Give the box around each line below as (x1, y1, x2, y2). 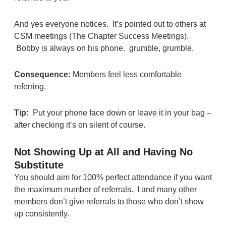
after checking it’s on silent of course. (14, 120, 145, 129)
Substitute (14, 159, 64, 171)
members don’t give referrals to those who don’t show (14, 197, 204, 206)
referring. (14, 82, 48, 91)
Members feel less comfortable (70, 70, 182, 79)
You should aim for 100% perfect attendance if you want (14, 173, 212, 182)
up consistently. (14, 209, 71, 218)
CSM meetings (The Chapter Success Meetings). (14, 31, 189, 40)
